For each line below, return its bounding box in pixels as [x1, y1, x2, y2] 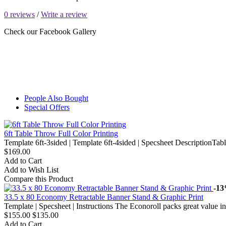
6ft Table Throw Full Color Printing [4, 129, 118, 138]
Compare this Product [4, 175, 73, 184]
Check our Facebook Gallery [4, 27, 96, 36]
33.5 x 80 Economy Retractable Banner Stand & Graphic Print [4, 193, 203, 202]
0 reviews [4, 10, 35, 19]
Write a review [41, 10, 87, 19]
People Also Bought [24, 94, 88, 103]
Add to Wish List [4, 165, 59, 175]
